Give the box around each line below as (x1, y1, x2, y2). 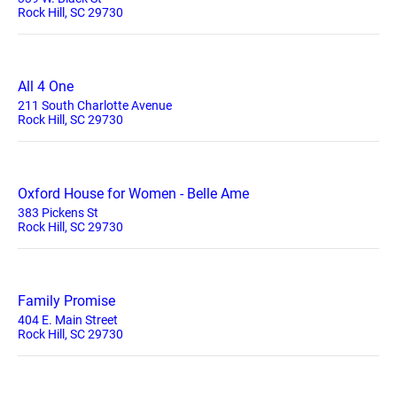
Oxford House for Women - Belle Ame (18, 185, 249, 202)
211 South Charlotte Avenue (18, 98, 172, 113)
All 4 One (18, 78, 74, 95)
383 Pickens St (18, 206, 98, 220)
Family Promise (18, 292, 115, 309)
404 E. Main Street (18, 313, 118, 327)
